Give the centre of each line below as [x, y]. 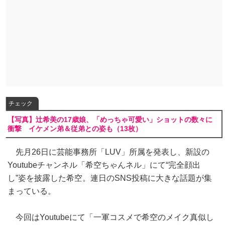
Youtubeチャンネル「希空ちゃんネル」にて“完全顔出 [104, 165]
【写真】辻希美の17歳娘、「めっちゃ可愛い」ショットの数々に [110, 120]
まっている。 [32, 191]
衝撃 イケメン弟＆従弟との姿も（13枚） [75, 129]
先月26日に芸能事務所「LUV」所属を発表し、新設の [108, 152]
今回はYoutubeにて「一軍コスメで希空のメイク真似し [111, 217]
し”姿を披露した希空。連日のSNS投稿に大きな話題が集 [110, 178]
